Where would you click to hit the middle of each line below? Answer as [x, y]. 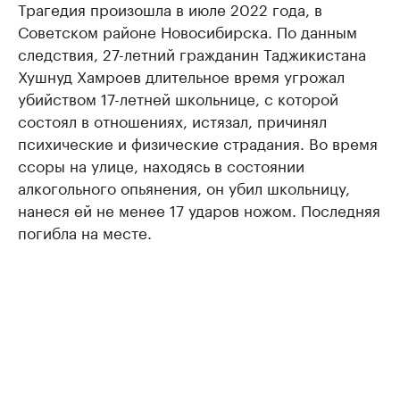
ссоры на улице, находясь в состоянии [161, 165]
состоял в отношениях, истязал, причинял [172, 120]
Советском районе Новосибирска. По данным [187, 31]
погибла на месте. [85, 232]
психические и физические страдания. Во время [198, 142]
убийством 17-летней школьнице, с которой [178, 98]
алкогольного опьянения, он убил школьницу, [184, 187]
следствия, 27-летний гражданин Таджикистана [192, 53]
